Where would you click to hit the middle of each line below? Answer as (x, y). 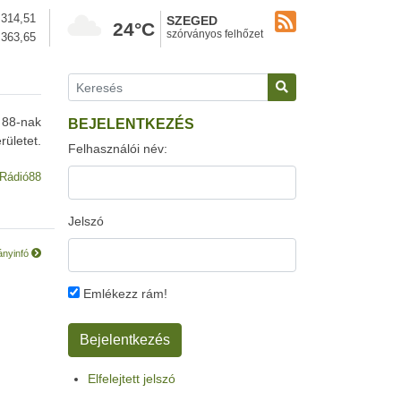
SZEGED (192, 21)
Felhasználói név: (118, 149)
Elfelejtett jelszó (132, 379)
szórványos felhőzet (215, 34)
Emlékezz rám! (124, 294)
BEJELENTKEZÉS (131, 124)
